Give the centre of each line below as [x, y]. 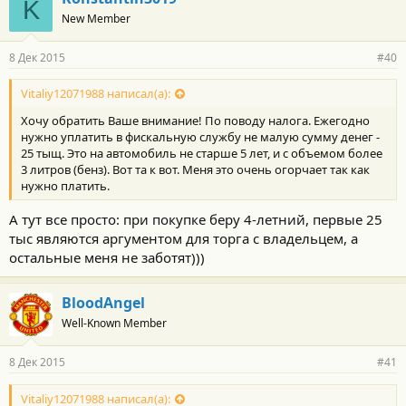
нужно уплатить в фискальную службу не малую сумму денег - [200, 137]
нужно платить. [65, 186]
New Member [96, 18]
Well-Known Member [114, 324]
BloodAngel [103, 303]
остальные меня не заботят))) [107, 258]
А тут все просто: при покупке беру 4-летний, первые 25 [196, 220]
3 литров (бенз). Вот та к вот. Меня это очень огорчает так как [195, 170]
